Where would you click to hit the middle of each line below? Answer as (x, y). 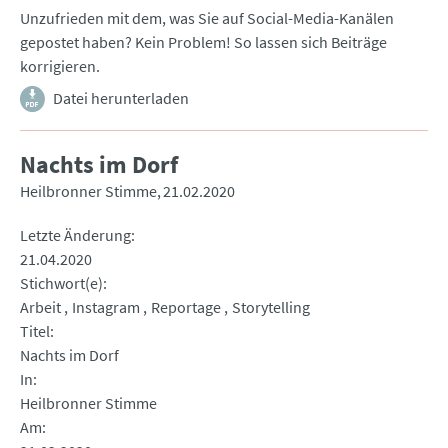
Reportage (186, 307)
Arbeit (40, 307)
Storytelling (271, 307)
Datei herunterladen (121, 98)
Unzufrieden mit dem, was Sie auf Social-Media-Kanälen (207, 18)
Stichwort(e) (61, 283)
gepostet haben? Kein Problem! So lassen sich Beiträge (203, 42)
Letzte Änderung (75, 235)
